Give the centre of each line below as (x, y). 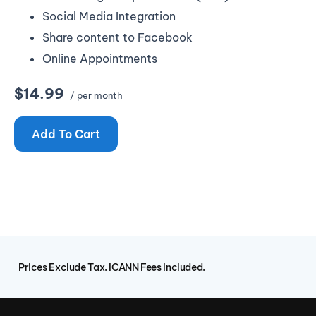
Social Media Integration (109, 17)
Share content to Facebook (117, 38)
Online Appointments (100, 58)
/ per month (95, 95)
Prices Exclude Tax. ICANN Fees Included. (112, 267)
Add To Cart (66, 134)
